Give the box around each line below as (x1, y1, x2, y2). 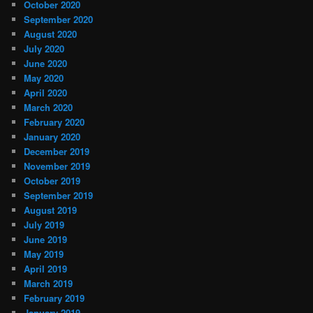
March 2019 (24, 276, 73, 290)
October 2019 (24, 173, 81, 187)
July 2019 (24, 217, 65, 231)
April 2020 (24, 85, 68, 99)
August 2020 (24, 27, 78, 41)
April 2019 (24, 261, 68, 275)
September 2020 (24, 12, 94, 26)
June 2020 (24, 56, 68, 70)
